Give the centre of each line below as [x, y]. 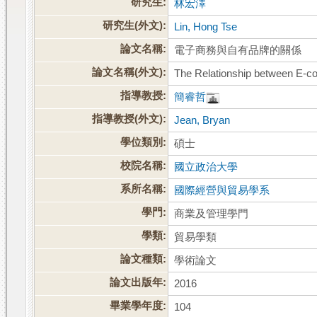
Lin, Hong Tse [206, 27]
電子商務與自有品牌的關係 [238, 51]
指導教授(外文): [129, 119]
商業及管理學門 [212, 214]
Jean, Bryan [202, 121]
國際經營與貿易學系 [222, 191]
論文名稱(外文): [129, 73]
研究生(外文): [135, 26]
